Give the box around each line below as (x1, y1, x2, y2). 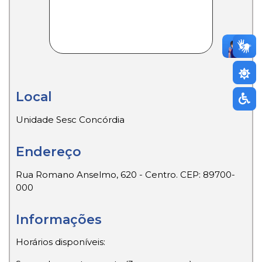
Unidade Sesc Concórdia (16, 113, 125, 125)
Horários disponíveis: (16, 236, 105, 247)
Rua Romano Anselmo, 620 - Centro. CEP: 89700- (16, 168, 235, 180)
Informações (16, 211, 102, 227)
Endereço (16, 143, 81, 160)
